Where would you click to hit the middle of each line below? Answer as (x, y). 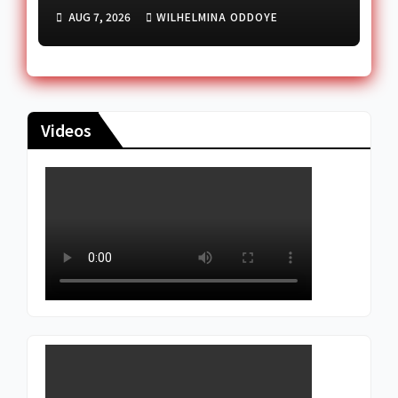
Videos (66, 130)
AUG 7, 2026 (99, 16)
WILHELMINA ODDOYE (217, 16)
